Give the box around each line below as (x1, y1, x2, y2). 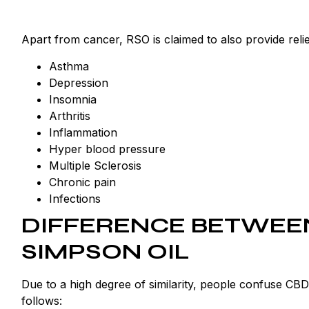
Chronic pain (49, 175, 116, 189)
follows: (21, 293, 62, 308)
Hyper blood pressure (49, 141, 166, 156)
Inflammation (49, 125, 117, 139)
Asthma (49, 59, 89, 73)
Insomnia (49, 92, 97, 106)
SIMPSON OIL (21, 237, 190, 265)
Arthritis (49, 108, 90, 123)
